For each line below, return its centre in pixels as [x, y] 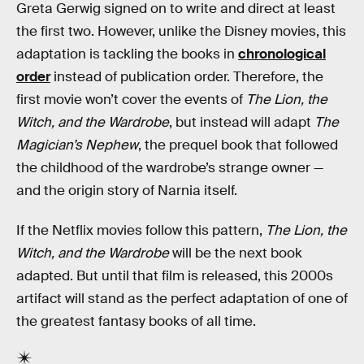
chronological [282, 54]
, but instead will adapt [242, 122]
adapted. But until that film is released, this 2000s [175, 276]
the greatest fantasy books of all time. [136, 322]
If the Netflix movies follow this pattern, [139, 231]
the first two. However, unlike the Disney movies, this [181, 31]
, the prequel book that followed [238, 145]
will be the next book [236, 253]
